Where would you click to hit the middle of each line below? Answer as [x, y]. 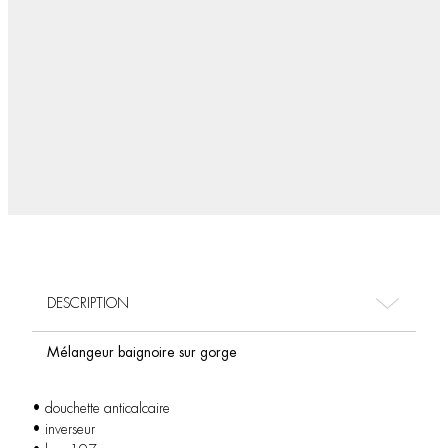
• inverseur [63, 429]
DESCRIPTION [88, 303]
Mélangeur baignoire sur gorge [142, 352]
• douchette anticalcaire [101, 408]
